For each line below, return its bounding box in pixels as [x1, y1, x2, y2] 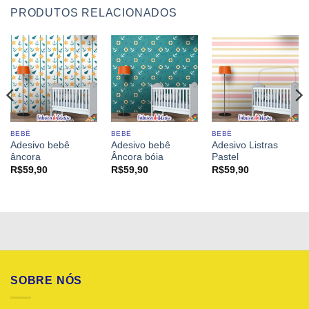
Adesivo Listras [211, 140, 278, 151]
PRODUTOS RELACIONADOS [10, 6, 177, 19]
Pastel [211, 152, 239, 163]
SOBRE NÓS [10, 275, 83, 287]
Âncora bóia [110, 152, 163, 163]
